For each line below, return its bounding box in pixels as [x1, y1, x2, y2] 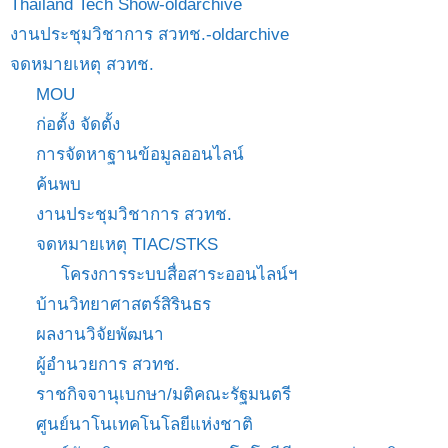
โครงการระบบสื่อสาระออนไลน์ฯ [61, 264, 298, 284]
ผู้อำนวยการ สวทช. [35, 354, 180, 374]
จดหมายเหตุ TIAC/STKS [35, 234, 218, 254]
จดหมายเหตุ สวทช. [10, 54, 154, 74]
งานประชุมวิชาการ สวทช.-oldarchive [10, 24, 289, 44]
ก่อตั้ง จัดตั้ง [35, 114, 120, 134]
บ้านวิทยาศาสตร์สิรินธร [35, 294, 211, 314]
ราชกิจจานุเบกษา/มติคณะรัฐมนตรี [35, 384, 291, 404]
